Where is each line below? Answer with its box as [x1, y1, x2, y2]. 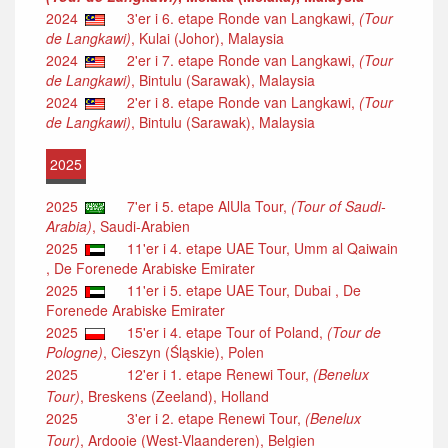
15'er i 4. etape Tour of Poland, [115, 321, 327, 342]
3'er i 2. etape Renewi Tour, [115, 407, 305, 428]
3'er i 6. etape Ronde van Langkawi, [115, 7, 359, 28]
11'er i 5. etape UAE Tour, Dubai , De [115, 279, 361, 300]
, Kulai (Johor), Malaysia [131, 27, 284, 48]
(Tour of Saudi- [291, 195, 386, 216]
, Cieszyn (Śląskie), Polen [103, 341, 264, 362]
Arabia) [46, 215, 92, 236]
